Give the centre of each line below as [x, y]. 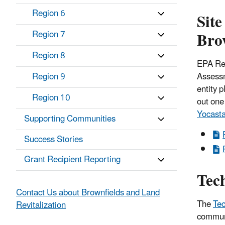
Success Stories [53, 140]
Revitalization [41, 206]
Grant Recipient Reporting [72, 160]
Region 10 [51, 98]
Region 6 [49, 14]
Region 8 [49, 56]
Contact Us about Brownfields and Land [88, 193]
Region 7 [49, 35]
